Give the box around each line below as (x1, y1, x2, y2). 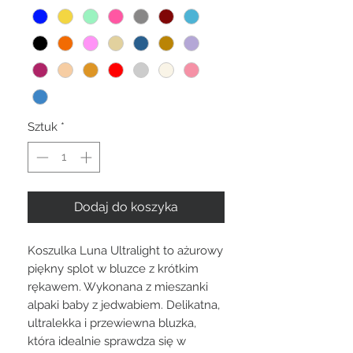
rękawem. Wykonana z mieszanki (28, 279, 208, 294)
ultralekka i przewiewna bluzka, (28, 315, 196, 330)
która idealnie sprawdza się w (28, 333, 186, 348)
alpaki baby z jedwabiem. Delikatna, (28, 297, 220, 312)
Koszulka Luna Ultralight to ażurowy (28, 243, 223, 258)
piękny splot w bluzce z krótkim (28, 261, 199, 276)
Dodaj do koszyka (74, 199, 178, 214)
